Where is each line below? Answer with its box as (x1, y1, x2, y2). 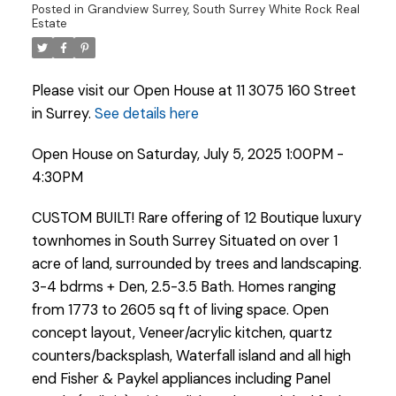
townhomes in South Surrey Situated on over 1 (31, 231, 338, 250)
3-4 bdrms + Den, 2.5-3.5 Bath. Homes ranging (31, 277, 336, 296)
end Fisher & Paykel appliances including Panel (31, 369, 331, 388)
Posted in (31, 2, 84, 18)
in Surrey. (31, 104, 95, 124)
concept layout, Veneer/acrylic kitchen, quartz (31, 323, 332, 342)
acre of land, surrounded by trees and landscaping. (31, 254, 362, 273)
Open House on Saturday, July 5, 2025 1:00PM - (31, 144, 344, 164)
